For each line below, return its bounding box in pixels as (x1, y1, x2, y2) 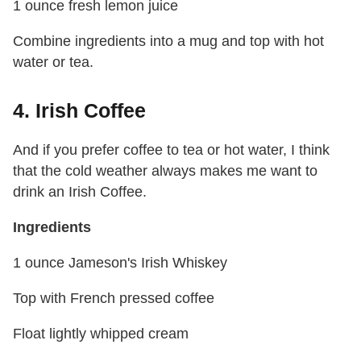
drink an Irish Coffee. (13, 184, 147, 201)
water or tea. (13, 54, 93, 71)
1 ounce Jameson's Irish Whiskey (13, 255, 227, 272)
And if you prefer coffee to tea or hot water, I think (13, 142, 330, 159)
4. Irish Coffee (13, 99, 146, 122)
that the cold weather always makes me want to (13, 163, 317, 180)
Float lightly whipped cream (13, 326, 189, 342)
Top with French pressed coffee (13, 290, 214, 307)
